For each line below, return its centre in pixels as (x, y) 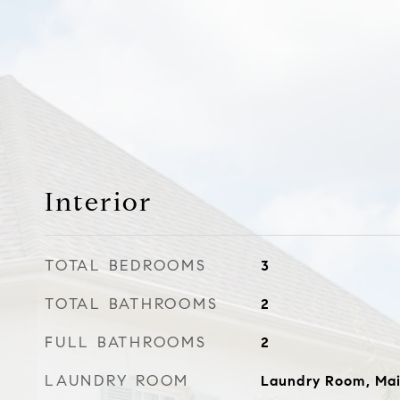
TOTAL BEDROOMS (126, 266)
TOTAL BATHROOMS (132, 304)
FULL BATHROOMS (126, 342)
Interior (99, 202)
